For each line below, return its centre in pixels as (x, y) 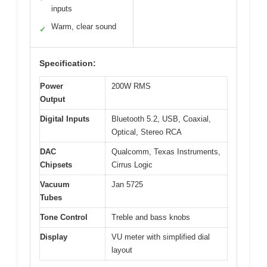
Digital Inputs (65, 119)
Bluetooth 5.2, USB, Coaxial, (161, 119)
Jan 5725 (127, 184)
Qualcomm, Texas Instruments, (166, 151)
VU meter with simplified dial (161, 237)
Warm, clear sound (84, 26)
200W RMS (131, 86)
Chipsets (56, 164)
